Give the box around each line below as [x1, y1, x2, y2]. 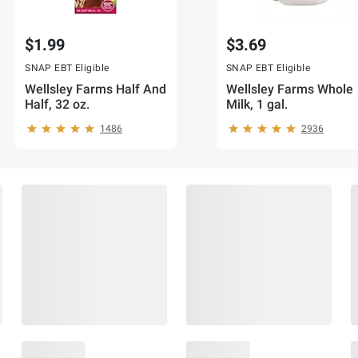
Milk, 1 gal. [225, 96, 288, 112]
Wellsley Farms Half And [25, 81, 167, 97]
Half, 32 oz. [25, 96, 90, 112]
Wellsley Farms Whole [225, 81, 353, 97]
